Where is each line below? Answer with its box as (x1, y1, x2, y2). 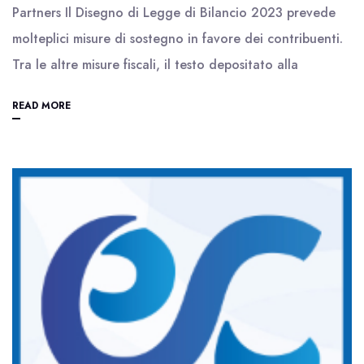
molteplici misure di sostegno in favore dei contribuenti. (12, 29, 343, 48)
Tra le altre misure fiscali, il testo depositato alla (12, 55, 298, 74)
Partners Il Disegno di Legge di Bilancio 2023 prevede (12, 3, 336, 22)
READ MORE (12, 98, 71, 113)
